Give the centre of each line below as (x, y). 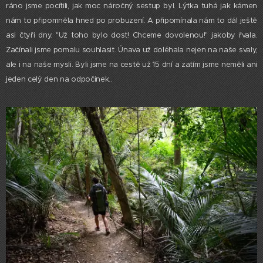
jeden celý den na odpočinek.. (59, 79)
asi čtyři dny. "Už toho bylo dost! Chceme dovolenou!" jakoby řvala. (131, 35)
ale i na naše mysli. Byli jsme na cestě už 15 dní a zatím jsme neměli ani (131, 64)
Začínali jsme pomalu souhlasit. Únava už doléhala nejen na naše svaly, (131, 50)
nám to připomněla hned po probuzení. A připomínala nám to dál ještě (131, 20)
